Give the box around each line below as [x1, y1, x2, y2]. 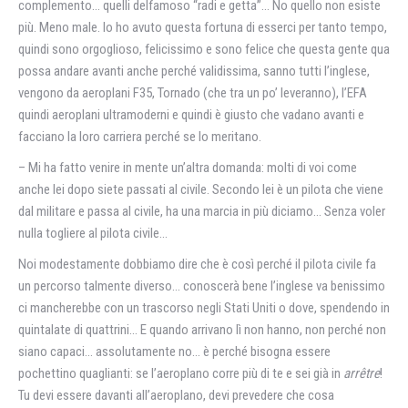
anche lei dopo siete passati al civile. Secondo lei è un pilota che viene [18, 181, 383, 198]
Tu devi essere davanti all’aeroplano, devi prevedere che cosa [18, 387, 334, 403]
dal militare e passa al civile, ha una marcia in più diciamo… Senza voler [18, 203, 385, 219]
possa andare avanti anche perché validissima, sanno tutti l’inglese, [18, 63, 370, 79]
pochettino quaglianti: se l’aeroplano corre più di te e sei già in [18, 365, 343, 382]
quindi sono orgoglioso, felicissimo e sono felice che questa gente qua [18, 41, 390, 57]
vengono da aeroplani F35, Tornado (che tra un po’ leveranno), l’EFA [18, 85, 367, 101]
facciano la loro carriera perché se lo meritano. [18, 128, 261, 145]
